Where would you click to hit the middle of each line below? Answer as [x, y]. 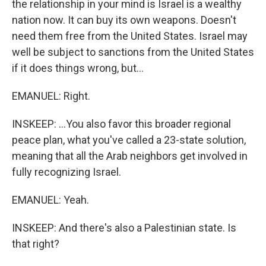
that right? [36, 244]
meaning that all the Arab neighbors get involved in [130, 156]
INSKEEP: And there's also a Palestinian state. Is [124, 228]
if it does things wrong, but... [78, 68]
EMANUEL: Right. [51, 96]
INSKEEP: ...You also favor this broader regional [121, 124]
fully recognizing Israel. [66, 172]
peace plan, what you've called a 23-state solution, [129, 140]
